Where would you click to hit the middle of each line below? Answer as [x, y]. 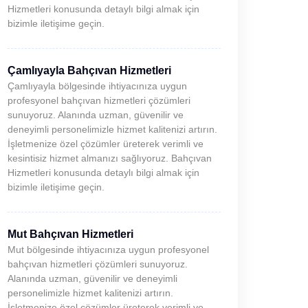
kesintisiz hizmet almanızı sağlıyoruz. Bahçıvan [110, 158]
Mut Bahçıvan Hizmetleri [70, 234]
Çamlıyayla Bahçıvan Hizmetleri [89, 70]
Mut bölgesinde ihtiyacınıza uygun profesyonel [108, 250]
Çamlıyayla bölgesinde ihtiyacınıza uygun [97, 86]
